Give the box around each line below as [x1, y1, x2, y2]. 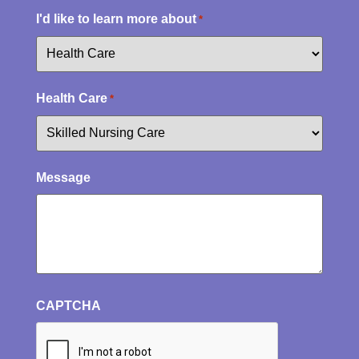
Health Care [36, 91, 107, 105]
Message [36, 170, 91, 184]
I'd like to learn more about [36, 11, 196, 26]
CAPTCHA [36, 298, 101, 313]
